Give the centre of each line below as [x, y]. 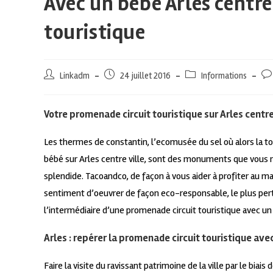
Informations [224, 76]
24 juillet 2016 [145, 76]
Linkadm [75, 76]
